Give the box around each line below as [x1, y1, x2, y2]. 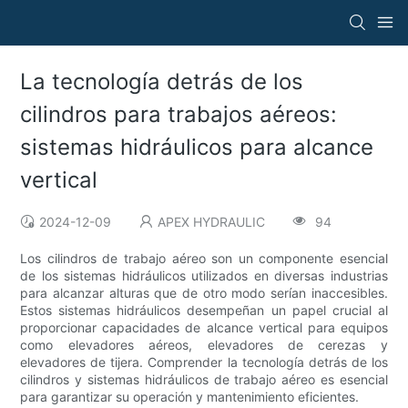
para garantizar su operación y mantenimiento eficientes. [20, 389, 360, 405]
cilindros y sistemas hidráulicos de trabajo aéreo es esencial [20, 372, 388, 388]
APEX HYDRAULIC [158, 214, 266, 230]
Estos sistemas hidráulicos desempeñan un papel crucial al [20, 302, 388, 319]
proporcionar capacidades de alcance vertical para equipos [20, 320, 388, 336]
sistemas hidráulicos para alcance [20, 134, 374, 161]
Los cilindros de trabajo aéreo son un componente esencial [20, 250, 388, 267]
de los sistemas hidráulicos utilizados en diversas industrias [20, 268, 388, 284]
